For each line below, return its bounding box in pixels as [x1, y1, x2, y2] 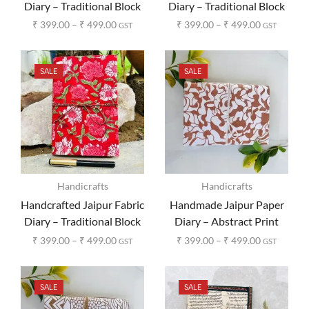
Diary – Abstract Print [175, 215, 279, 228]
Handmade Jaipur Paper [169, 198, 284, 212]
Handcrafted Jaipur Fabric [21, 198, 144, 212]
